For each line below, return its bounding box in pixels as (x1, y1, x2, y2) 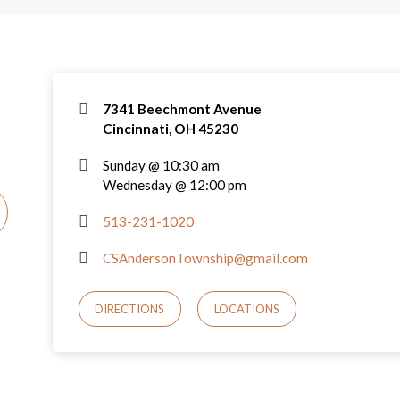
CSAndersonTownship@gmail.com (102, 249, 308, 266)
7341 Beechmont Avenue (102, 100, 262, 117)
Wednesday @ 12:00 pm (102, 176, 246, 193)
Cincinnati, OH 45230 (102, 120, 238, 137)
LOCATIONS (213, 302, 279, 317)
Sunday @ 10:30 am (102, 156, 220, 173)
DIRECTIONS (95, 302, 165, 317)
